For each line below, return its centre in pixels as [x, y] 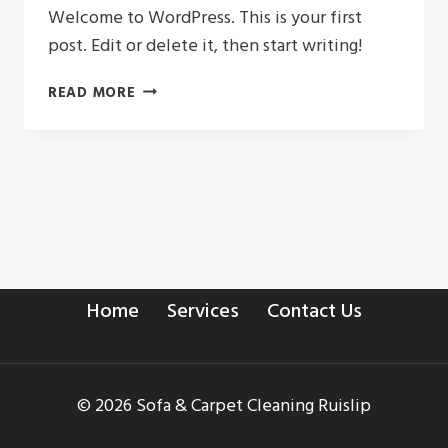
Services [202, 311]
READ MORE [92, 92]
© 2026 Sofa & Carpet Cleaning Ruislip [224, 405]
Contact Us [314, 311]
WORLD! [164, 111]
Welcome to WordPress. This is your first [205, 17]
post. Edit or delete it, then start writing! [205, 45]
